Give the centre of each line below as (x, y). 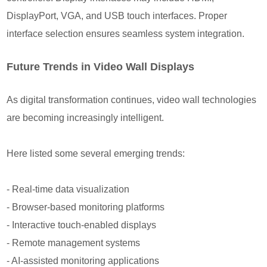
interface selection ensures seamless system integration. (126, 33)
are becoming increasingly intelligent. (86, 117)
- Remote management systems (74, 243)
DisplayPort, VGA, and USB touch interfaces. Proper (117, 15)
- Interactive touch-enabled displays (82, 225)
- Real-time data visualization (68, 189)
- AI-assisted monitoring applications (83, 260)
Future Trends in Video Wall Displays (101, 66)
